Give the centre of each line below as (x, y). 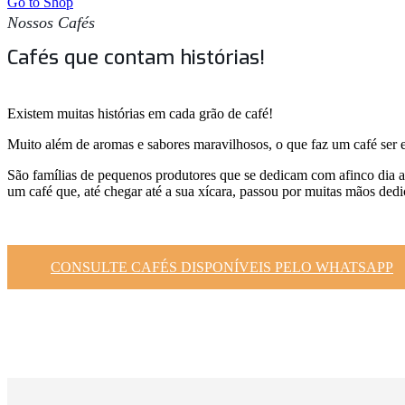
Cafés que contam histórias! (136, 57)
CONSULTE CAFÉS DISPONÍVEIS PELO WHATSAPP (222, 267)
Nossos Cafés (51, 23)
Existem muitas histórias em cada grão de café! (140, 113)
